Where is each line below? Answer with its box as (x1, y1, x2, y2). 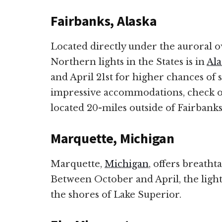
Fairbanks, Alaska (51, 11, 160, 30)
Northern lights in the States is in (51, 56, 207, 67)
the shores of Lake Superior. (51, 189, 184, 200)
